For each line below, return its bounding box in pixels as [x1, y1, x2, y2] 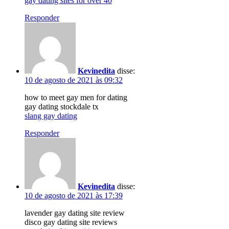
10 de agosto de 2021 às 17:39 [25, 191, 123, 200]
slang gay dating [25, 111, 77, 120]
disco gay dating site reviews [25, 217, 117, 226]
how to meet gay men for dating [25, 93, 127, 102]
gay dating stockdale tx [25, 102, 99, 111]
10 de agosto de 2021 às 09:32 [25, 75, 123, 84]
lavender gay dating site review [25, 208, 125, 217]
